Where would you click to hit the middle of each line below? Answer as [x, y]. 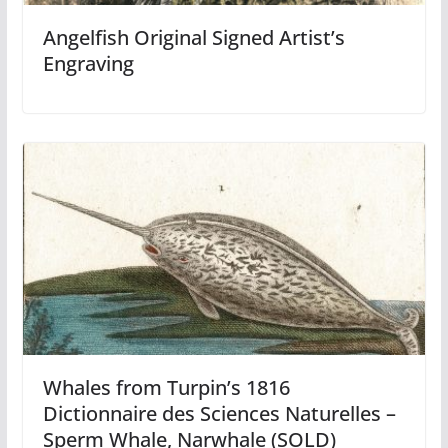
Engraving [88, 64]
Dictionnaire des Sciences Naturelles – [219, 413]
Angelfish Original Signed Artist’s [193, 38]
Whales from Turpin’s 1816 [166, 387]
